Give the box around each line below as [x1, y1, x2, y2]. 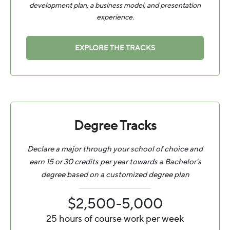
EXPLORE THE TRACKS [75, 43, 155, 53]
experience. [96, 12, 134, 23]
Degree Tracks [73, 118, 157, 135]
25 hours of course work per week [46, 213, 184, 225]
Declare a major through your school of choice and [27, 144, 203, 155]
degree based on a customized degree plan [41, 169, 189, 180]
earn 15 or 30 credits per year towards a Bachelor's [29, 157, 201, 167]
